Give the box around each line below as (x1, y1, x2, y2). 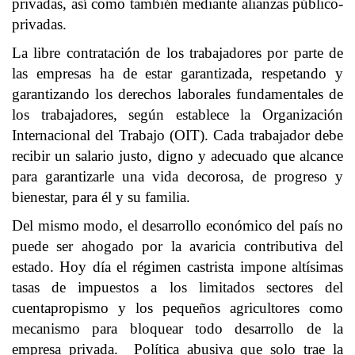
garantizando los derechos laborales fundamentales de (12, 86, 343, 102)
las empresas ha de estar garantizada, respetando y (12, 65, 343, 82)
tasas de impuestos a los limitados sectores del (12, 279, 343, 296)
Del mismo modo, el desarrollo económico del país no (12, 217, 343, 234)
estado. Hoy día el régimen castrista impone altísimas (12, 258, 343, 275)
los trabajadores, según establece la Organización (12, 106, 343, 123)
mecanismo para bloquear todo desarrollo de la (12, 320, 343, 337)
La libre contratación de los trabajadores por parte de (12, 44, 343, 61)
